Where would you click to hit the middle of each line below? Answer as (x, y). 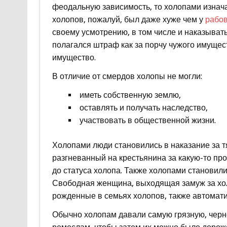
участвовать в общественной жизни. (147, 120)
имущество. (74, 57)
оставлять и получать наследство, (143, 107)
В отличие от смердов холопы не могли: (127, 76)
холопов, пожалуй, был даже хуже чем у (128, 19)
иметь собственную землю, (130, 95)
